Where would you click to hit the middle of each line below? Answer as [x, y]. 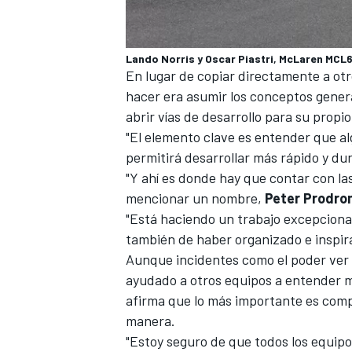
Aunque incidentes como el [208, 259]
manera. [150, 320]
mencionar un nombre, [195, 198]
